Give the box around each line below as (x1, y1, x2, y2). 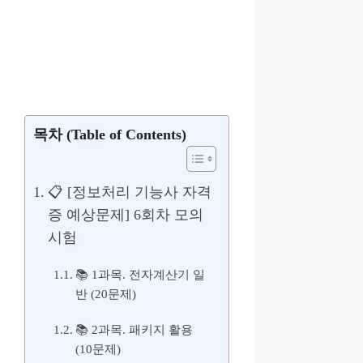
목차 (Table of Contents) (33, 126, 187, 143)
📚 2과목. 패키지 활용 (75, 322, 194, 336)
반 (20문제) (75, 287, 137, 301)
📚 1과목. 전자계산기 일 (75, 267, 206, 281)
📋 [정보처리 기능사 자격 (47, 183, 211, 200)
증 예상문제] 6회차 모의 (47, 206, 203, 223)
